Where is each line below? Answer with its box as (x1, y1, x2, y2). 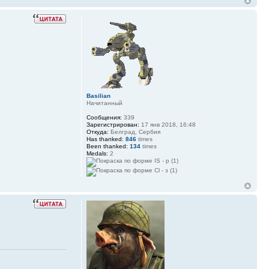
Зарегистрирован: (86, 121, 139, 128)
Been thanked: (86, 142, 128, 150)
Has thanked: (86, 135, 124, 142)
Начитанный (86, 99, 122, 106)
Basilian (86, 92, 110, 99)
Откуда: (86, 128, 109, 135)
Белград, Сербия (108, 128, 160, 135)
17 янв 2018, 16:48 (139, 121, 196, 128)
